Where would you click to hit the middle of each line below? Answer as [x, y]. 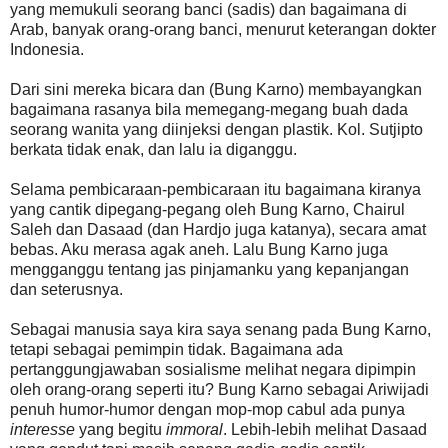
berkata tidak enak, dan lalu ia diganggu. [153, 149]
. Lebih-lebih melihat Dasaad [325, 429]
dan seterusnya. [66, 289]
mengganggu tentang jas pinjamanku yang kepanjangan [209, 269]
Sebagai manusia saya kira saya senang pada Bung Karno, [220, 329]
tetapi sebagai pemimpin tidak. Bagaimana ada [176, 349]
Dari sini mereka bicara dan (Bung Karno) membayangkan [216, 89]
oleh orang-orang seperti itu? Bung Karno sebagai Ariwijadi [219, 389]
